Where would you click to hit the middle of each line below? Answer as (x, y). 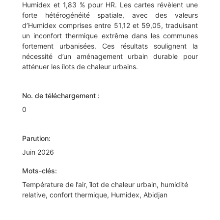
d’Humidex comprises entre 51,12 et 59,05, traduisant (110, 26)
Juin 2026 (38, 152)
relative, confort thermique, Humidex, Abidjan (95, 195)
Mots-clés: (40, 171)
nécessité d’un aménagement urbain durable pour (110, 56)
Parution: (36, 138)
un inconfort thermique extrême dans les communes (110, 36)
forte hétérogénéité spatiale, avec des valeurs (110, 15)
